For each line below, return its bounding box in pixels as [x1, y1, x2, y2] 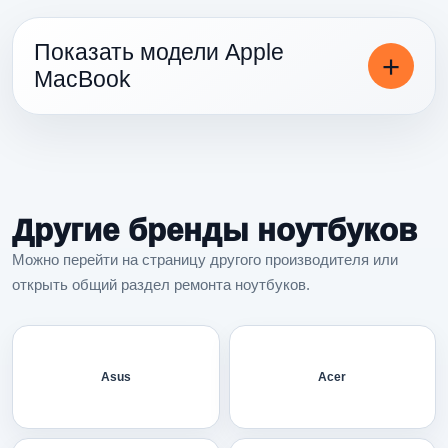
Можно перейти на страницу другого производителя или [12, 250, 398, 268]
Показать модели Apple [34, 38, 284, 65]
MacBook [34, 65, 131, 92]
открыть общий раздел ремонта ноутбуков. [12, 275, 310, 293]
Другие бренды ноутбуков [12, 212, 417, 248]
